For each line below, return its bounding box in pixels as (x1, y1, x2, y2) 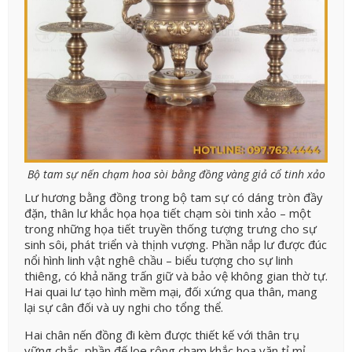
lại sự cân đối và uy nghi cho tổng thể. (24, 299, 223, 316)
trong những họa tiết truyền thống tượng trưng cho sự (24, 221, 317, 237)
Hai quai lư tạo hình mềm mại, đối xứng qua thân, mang (24, 284, 317, 300)
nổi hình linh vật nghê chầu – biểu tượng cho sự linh (24, 252, 293, 269)
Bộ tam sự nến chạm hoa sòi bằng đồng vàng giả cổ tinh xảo (27, 167, 325, 182)
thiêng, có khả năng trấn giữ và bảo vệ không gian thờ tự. (24, 268, 328, 284)
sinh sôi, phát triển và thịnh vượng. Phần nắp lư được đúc (24, 236, 327, 253)
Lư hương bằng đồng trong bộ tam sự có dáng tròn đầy (24, 189, 323, 206)
